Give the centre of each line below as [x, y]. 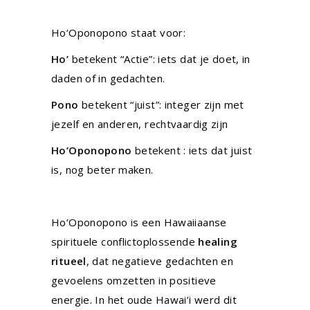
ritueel [69, 261]
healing [218, 241]
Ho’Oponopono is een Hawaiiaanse [139, 222]
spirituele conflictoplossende [125, 241]
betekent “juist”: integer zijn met [161, 104]
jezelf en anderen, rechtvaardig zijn [140, 124]
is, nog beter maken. [104, 170]
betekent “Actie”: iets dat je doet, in [161, 59]
